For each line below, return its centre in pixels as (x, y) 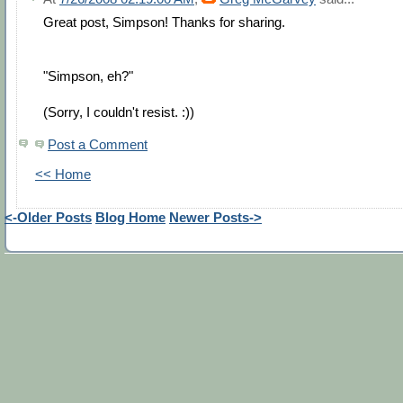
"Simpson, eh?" (88, 76)
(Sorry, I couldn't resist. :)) (119, 112)
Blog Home (130, 218)
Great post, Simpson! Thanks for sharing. (164, 22)
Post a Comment (98, 145)
